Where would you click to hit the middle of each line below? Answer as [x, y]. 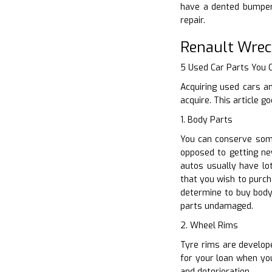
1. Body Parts [206, 120]
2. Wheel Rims [209, 225]
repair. [193, 20]
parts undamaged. [217, 206]
